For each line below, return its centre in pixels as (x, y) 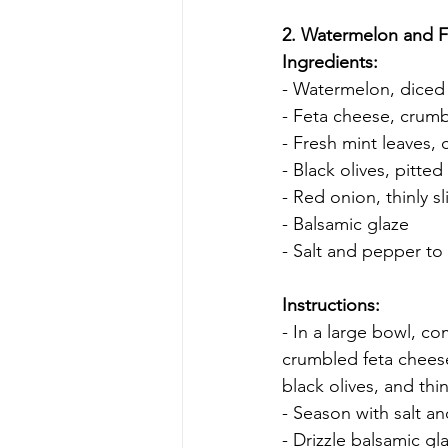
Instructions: (331, 304)
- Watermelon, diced (363, 88)
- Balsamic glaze (345, 223)
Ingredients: (330, 61)
